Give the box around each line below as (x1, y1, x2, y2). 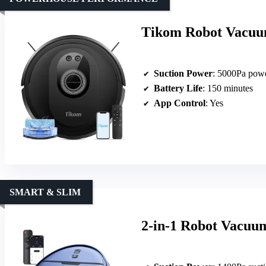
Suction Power (154, 68, 213, 78)
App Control (154, 97, 205, 108)
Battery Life (154, 83, 202, 93)
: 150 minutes (202, 83, 253, 93)
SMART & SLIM (9, 186, 81, 197)
